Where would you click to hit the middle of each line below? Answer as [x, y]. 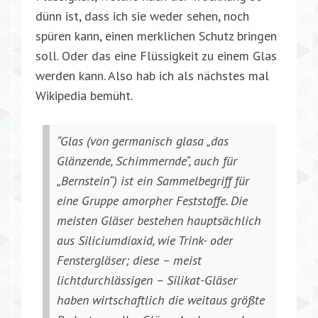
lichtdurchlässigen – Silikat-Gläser [147, 280]
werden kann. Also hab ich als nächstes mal [152, 75]
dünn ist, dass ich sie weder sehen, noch [142, 16]
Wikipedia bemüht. [84, 95]
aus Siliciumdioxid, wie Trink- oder [145, 240]
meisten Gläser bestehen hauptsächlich [159, 220]
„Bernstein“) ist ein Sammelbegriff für [153, 180]
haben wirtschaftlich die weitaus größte [161, 300]
